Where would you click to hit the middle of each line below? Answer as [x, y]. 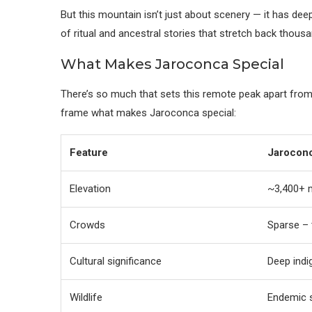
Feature [89, 153]
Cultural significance [116, 261]
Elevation [90, 189]
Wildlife [86, 297]
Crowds [87, 225]
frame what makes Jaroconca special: [148, 113]
